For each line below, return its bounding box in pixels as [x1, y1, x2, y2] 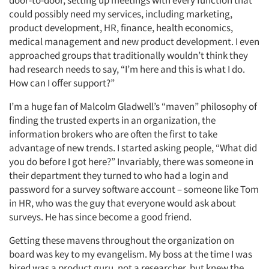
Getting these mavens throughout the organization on [9, 234, 234, 247]
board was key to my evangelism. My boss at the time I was [9, 247, 252, 261]
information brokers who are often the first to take [9, 127, 217, 141]
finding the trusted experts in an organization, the [9, 113, 216, 127]
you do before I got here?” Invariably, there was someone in [9, 155, 253, 168]
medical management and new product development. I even [9, 35, 259, 48]
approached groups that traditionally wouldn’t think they [9, 49, 248, 62]
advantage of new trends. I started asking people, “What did [9, 141, 257, 154]
